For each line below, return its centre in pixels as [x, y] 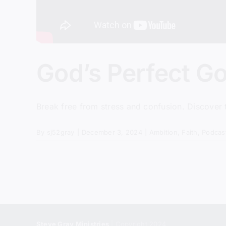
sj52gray [61, 132]
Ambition [163, 132]
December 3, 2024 [112, 132]
